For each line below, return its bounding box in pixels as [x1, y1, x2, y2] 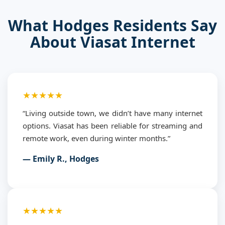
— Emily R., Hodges [23, 153, 99, 164]
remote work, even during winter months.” [23, 133, 170, 143]
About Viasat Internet [30, 31, 195, 52]
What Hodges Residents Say [8, 15, 217, 36]
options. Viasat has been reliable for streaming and [23, 120, 202, 131]
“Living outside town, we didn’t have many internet [23, 107, 202, 118]
